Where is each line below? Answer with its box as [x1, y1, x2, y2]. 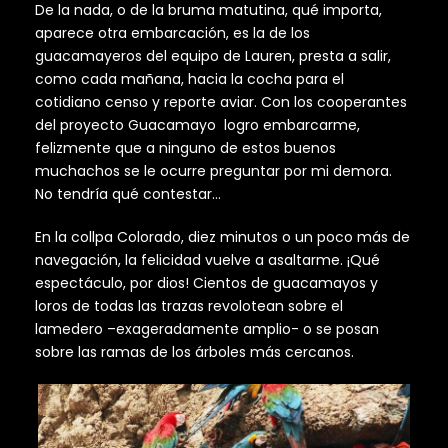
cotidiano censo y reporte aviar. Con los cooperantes [35, 92, 407, 113]
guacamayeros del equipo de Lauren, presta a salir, [35, 46, 391, 67]
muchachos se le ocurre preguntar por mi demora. [35, 161, 392, 182]
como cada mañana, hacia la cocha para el [35, 69, 344, 90]
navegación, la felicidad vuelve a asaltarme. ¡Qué [35, 250, 380, 271]
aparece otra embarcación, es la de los [35, 23, 310, 44]
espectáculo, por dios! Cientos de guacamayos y [35, 273, 378, 294]
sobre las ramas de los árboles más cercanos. [35, 342, 354, 363]
